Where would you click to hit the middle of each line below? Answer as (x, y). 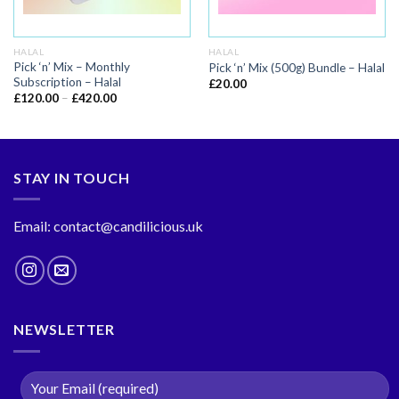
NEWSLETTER (64, 330)
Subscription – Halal (67, 81)
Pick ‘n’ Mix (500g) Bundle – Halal (296, 67)
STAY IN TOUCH (72, 177)
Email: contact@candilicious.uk (108, 226)
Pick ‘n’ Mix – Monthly (71, 66)
